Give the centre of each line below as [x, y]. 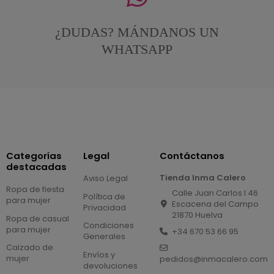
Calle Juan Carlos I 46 [215, 193]
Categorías [34, 155]
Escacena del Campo [216, 204]
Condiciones [108, 226]
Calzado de [29, 248]
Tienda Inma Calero [203, 178]
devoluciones [110, 266]
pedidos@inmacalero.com [214, 259]
